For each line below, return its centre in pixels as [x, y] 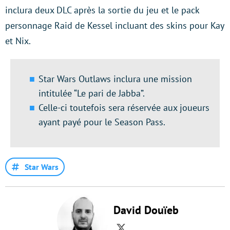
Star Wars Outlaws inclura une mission [115, 79]
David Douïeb [146, 210]
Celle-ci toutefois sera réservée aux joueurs [124, 108]
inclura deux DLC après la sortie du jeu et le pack [102, 10]
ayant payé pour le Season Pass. [102, 122]
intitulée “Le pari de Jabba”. [92, 93]
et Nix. [18, 41]
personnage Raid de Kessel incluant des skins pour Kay [114, 26]
